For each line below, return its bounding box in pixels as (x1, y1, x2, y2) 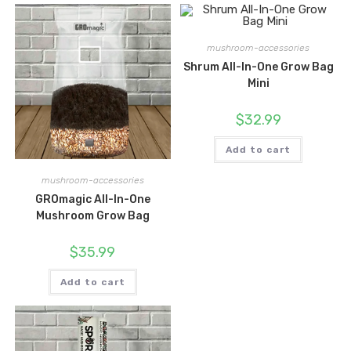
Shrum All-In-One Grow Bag (183, 60, 334, 74)
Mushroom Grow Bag (35, 209, 150, 223)
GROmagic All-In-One (34, 193, 150, 207)
